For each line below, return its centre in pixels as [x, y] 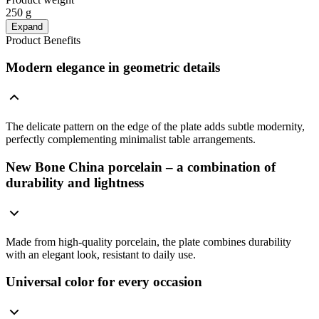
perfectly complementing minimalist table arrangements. [131, 140]
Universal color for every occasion [104, 282]
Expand [27, 26]
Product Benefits [43, 40]
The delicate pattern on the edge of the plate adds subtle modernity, [155, 127]
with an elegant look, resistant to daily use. [101, 254]
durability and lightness [75, 182]
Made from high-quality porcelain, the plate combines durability [148, 241]
